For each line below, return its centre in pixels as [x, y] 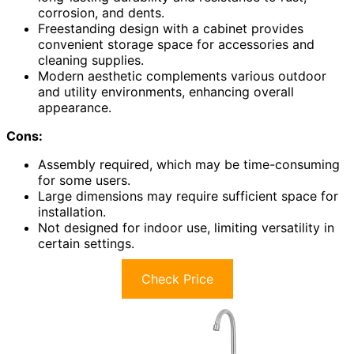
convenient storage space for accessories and [176, 45]
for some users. [84, 181]
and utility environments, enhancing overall [166, 92]
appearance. [75, 108]
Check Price [177, 279]
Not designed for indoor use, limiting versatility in [186, 228]
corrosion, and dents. [101, 13]
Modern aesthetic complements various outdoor [182, 76]
